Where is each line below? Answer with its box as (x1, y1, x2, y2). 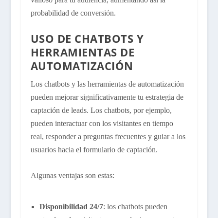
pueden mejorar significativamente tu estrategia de (30, 93, 183, 102)
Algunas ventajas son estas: (30, 171, 114, 180)
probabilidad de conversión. (30, 8, 116, 17)
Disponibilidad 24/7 (39, 202, 103, 211)
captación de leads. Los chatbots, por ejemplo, (30, 106, 172, 115)
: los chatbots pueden (103, 202, 167, 211)
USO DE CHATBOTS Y (30, 31, 144, 46)
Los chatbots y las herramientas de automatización (30, 80, 184, 89)
